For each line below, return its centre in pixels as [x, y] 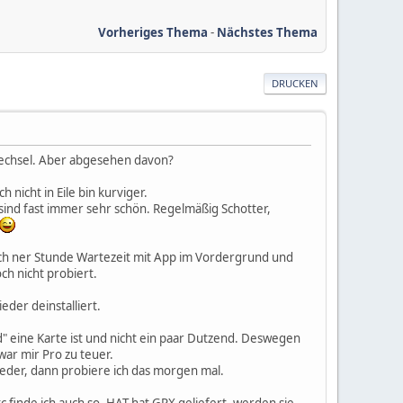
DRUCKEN [295, 83]
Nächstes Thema [267, 32]
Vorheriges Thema [153, 32]
